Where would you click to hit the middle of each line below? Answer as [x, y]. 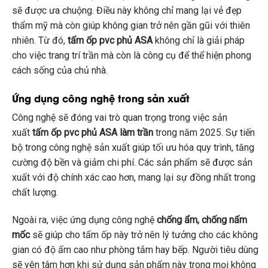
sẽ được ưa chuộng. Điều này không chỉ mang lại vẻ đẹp [127, 11]
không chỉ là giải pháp [199, 41]
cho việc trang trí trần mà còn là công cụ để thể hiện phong [132, 56]
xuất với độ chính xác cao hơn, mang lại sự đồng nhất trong [134, 178]
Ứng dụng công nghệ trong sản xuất [101, 98]
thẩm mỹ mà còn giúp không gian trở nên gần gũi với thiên [131, 26]
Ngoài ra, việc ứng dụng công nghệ [84, 220]
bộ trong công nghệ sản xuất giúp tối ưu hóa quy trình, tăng [133, 148]
